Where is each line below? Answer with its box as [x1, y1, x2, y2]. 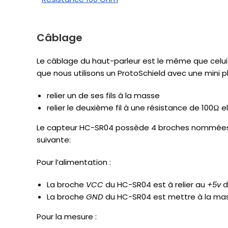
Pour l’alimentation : [37, 157, 111, 168]
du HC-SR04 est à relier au [103, 179, 207, 190]
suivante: [37, 134, 71, 146]
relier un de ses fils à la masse [47, 90, 160, 101]
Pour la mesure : [37, 211, 97, 222]
